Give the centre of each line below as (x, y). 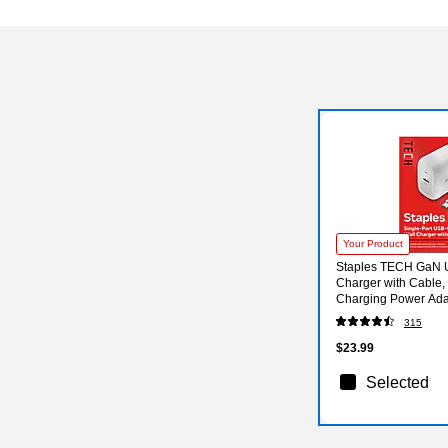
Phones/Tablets (378, 314)
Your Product (373, 243)
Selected (398, 382)
